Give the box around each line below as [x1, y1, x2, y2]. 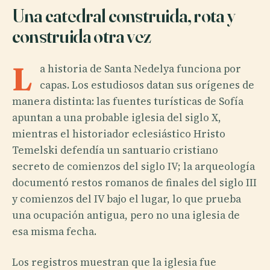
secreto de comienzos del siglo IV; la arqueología [12, 159, 255, 174]
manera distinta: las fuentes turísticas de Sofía [12, 93, 243, 108]
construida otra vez [12, 24, 151, 48]
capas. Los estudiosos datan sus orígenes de [40, 77, 254, 92]
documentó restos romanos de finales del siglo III [12, 175, 257, 190]
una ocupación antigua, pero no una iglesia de [12, 207, 240, 222]
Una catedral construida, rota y [12, 3, 235, 27]
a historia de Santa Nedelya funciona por [40, 61, 241, 76]
